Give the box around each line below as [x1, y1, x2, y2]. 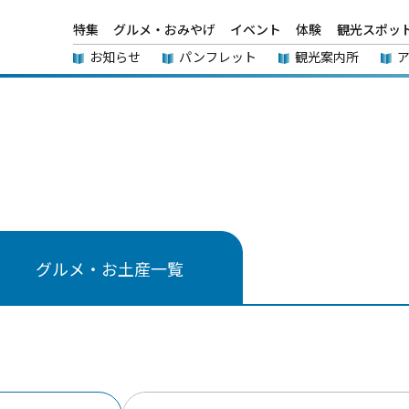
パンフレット [179, 47, 257, 66]
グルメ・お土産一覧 [36, 256, 184, 280]
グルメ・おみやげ [113, 20, 216, 39]
